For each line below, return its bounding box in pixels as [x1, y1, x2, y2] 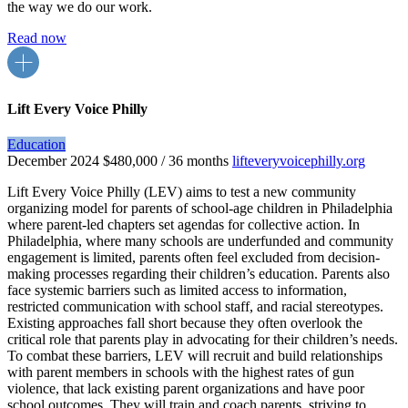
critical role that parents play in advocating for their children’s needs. [7, 331, 398, 348]
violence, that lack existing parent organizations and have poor [7, 381, 364, 397]
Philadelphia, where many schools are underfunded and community [7, 233, 393, 250]
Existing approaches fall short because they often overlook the [7, 315, 362, 331]
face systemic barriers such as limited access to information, [7, 282, 347, 299]
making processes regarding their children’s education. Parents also [7, 266, 390, 282]
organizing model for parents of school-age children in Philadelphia [7, 200, 393, 217]
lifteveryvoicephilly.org [232, 153, 365, 169]
